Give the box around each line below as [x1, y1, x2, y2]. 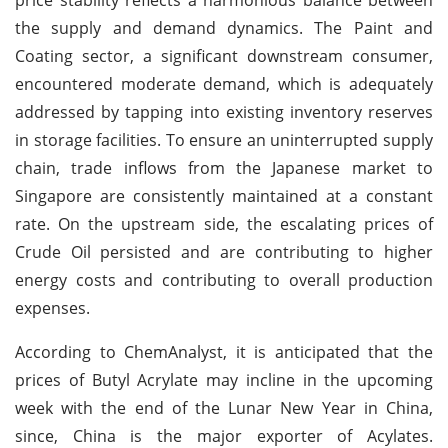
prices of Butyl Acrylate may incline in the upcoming [15, 368, 433, 391]
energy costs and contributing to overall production [15, 268, 433, 291]
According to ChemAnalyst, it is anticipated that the [15, 340, 433, 363]
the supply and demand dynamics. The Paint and [15, 16, 433, 39]
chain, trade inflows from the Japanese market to [15, 156, 433, 179]
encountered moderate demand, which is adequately [15, 72, 433, 95]
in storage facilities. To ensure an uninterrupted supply [15, 128, 433, 151]
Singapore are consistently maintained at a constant [15, 184, 433, 207]
